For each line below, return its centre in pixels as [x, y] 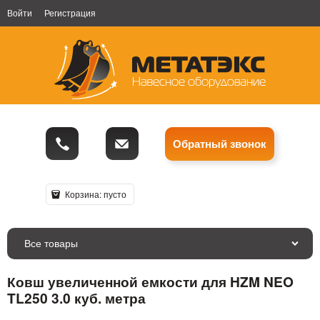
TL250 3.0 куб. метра [76, 297]
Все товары [51, 242]
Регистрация [70, 12]
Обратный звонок [220, 144]
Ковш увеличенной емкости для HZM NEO [150, 281]
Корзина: [83, 194]
